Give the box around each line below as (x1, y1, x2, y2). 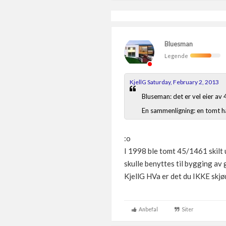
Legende (164, 52, 190, 59)
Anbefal (137, 206, 158, 212)
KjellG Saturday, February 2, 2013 (130, 78, 219, 86)
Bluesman (164, 40, 193, 48)
